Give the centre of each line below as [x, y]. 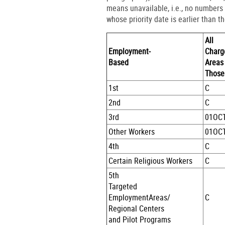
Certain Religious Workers [151, 160]
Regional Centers [137, 208]
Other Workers [132, 131]
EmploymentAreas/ [140, 197]
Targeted [123, 186]
